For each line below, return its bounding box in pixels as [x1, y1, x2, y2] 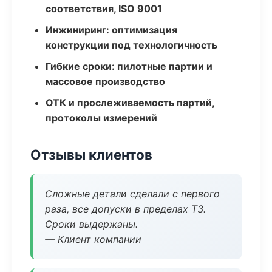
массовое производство [46, 75, 165, 87]
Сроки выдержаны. [45, 218, 138, 230]
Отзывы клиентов [30, 146, 152, 163]
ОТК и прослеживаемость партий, [46, 97, 214, 109]
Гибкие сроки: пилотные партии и [46, 60, 212, 72]
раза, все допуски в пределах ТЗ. [45, 203, 206, 215]
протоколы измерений [46, 112, 157, 124]
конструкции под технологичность [46, 39, 217, 51]
